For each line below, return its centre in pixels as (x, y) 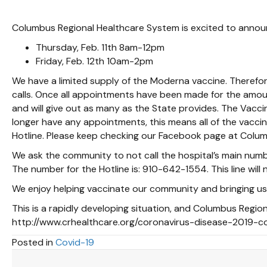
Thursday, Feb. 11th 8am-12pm (100, 47)
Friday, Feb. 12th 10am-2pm (94, 61)
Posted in (34, 242)
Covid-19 (75, 242)
